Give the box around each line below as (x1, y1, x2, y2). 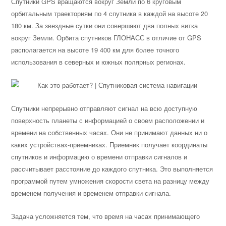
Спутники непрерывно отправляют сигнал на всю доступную (11, 103, 198, 113)
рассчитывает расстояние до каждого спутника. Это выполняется (11, 164, 213, 174)
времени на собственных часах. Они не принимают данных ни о (11, 128, 208, 137)
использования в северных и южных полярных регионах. (11, 57, 186, 67)
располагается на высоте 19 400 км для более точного (11, 45, 180, 54)
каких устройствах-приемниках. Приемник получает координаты (11, 140, 208, 149)
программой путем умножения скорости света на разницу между (11, 176, 210, 186)
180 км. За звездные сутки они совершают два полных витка (11, 21, 198, 30)
